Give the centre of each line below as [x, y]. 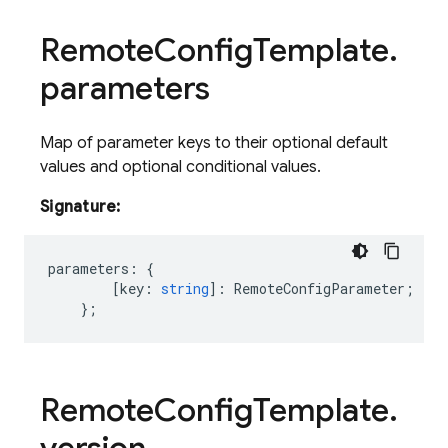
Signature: [80, 207]
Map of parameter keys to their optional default [214, 143]
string [185, 288]
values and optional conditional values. [180, 167]
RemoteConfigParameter [319, 288]
